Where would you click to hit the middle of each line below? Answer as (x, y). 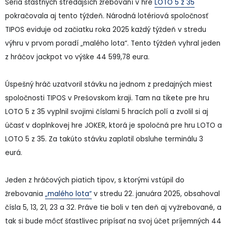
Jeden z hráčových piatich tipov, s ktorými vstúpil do (95, 180)
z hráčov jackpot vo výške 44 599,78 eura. (77, 57)
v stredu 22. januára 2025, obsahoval (156, 194)
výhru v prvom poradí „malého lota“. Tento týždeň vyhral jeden (113, 43)
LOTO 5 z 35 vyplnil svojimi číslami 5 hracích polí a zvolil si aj (107, 111)
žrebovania (25, 194)
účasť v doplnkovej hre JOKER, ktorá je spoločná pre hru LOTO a (113, 125)
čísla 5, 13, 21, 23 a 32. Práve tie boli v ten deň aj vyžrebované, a (113, 207)
